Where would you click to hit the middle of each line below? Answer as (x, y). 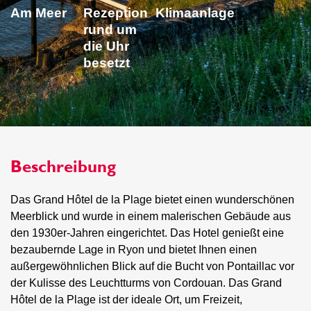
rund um (110, 30)
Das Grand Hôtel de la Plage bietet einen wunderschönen (152, 200)
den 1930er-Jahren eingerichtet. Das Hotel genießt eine (147, 233)
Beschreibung (63, 166)
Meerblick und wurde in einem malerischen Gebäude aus (151, 216)
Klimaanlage (195, 13)
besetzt (106, 63)
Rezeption (115, 13)
